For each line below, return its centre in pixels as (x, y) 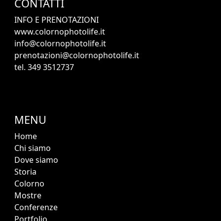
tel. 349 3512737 (44, 67)
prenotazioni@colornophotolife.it (77, 55)
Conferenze (36, 207)
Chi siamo (33, 148)
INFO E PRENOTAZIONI (56, 20)
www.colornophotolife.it (60, 32)
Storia (25, 172)
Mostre (28, 196)
